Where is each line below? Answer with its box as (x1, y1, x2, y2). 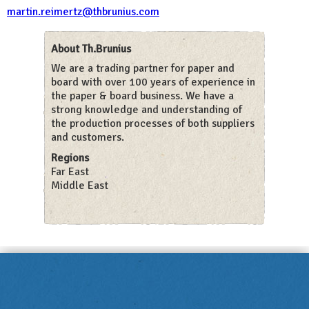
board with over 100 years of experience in (51, 75, 255, 89)
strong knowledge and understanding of (51, 103, 242, 117)
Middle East (51, 179, 108, 192)
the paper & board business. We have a (51, 89, 234, 103)
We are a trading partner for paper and (51, 61, 235, 75)
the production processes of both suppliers (51, 117, 255, 130)
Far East (51, 165, 89, 179)
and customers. (51, 130, 124, 144)
